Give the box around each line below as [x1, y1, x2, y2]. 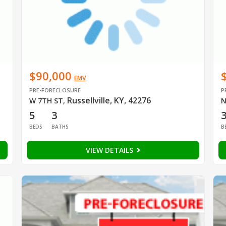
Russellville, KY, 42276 [67, 95, 151, 106]
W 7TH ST [29, 96, 63, 106]
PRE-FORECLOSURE [29, 86, 81, 94]
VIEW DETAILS [85, 145, 135, 155]
